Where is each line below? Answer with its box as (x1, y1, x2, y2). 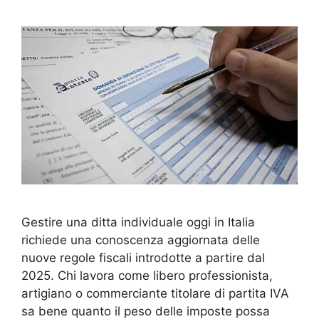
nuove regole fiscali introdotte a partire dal (21, 251, 265, 266)
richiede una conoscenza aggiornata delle (21, 233, 260, 248)
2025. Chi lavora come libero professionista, (21, 268, 273, 283)
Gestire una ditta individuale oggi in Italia (21, 215, 255, 230)
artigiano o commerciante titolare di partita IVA (21, 286, 289, 301)
